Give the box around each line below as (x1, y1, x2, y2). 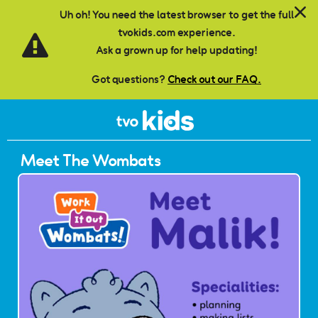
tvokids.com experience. (117, 25, 236, 40)
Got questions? (92, 72, 168, 87)
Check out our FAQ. (168, 72, 261, 87)
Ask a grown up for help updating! (95, 43, 258, 57)
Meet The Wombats (20, 150, 161, 172)
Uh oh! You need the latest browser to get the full (59, 7, 294, 22)
